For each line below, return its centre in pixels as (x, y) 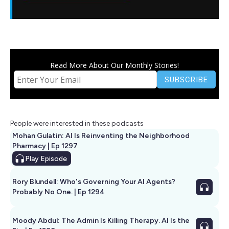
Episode (53, 159)
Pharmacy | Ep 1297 (45, 146)
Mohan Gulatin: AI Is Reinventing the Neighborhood (101, 136)
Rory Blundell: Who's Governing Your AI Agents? (94, 182)
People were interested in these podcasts (77, 124)
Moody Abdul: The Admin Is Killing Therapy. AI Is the (101, 221)
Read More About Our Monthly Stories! (114, 65)
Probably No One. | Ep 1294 (59, 192)
